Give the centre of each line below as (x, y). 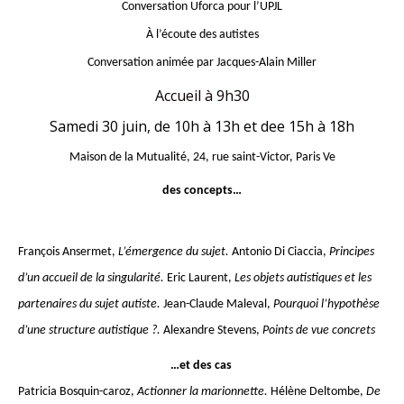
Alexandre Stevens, (213, 331)
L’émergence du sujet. (175, 252)
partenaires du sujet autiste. (91, 304)
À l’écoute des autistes (202, 35)
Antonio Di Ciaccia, (280, 252)
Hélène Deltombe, (318, 392)
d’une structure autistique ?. (91, 331)
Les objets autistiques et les (303, 278)
